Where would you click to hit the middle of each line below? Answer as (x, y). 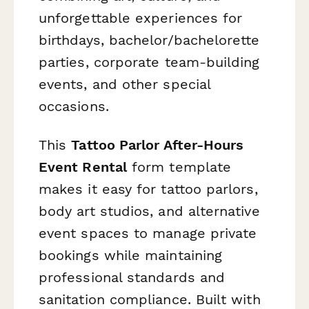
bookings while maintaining (131, 255)
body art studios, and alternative (149, 211)
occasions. (74, 107)
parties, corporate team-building (149, 62)
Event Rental (83, 167)
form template (179, 167)
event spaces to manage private (148, 233)
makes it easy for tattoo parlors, (148, 189)
